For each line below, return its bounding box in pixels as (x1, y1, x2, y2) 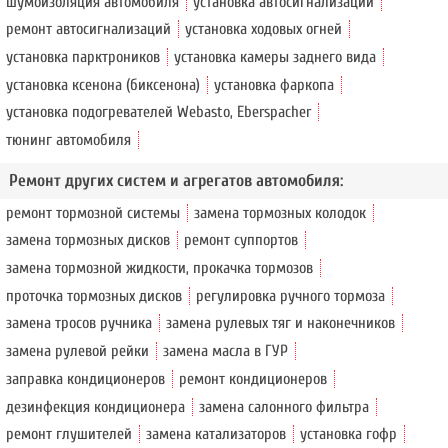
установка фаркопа (214, 75, 335, 94)
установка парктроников (6, 48, 161, 67)
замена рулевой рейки (6, 342, 150, 361)
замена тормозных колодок (194, 203, 367, 222)
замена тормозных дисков (6, 231, 171, 250)
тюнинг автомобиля (6, 131, 132, 150)
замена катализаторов (146, 425, 287, 444)
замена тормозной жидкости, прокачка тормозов (6, 259, 314, 278)
